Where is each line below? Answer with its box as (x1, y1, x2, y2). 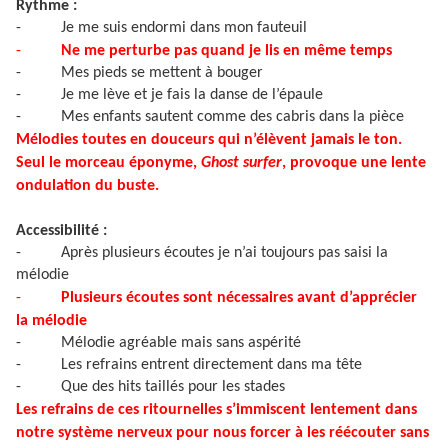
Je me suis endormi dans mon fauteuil (61, 20, 307, 37)
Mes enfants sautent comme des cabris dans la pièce (61, 109, 404, 126)
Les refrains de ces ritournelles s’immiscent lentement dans (16, 402, 417, 419)
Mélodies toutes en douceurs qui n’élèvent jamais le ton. (16, 132, 402, 149)
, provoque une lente (282, 155, 426, 172)
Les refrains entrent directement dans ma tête (61, 357, 362, 374)
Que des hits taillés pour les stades (61, 379, 285, 396)
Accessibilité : (16, 223, 107, 240)
